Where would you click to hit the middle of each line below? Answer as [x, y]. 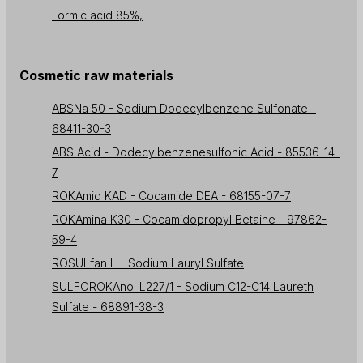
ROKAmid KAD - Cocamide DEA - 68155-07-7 [171, 196]
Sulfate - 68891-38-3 [108, 307]
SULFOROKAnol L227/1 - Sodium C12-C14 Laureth [183, 287]
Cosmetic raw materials [96, 76]
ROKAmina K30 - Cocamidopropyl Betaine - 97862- [189, 220]
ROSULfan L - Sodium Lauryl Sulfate [148, 263]
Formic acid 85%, [97, 15]
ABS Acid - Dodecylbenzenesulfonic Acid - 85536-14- [196, 152]
